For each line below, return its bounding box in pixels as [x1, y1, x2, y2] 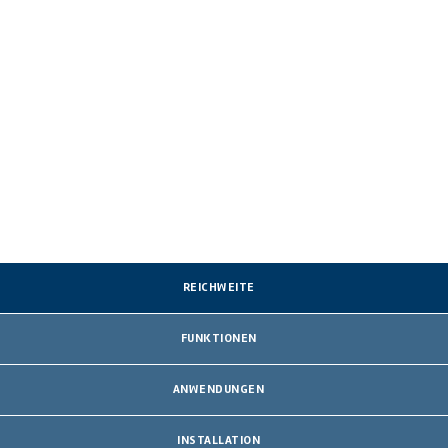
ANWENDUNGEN [172, 381, 265, 397]
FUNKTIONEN [180, 331, 257, 347]
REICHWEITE [182, 280, 255, 296]
